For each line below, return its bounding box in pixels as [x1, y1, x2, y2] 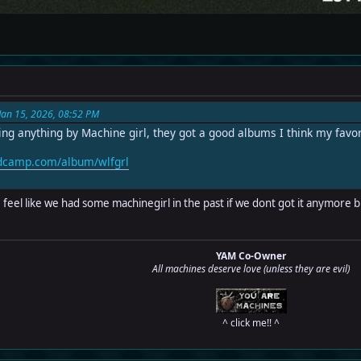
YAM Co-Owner [216, 249, 286, 263]
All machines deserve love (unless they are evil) [152, 262, 350, 276]
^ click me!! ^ [222, 316, 280, 330]
